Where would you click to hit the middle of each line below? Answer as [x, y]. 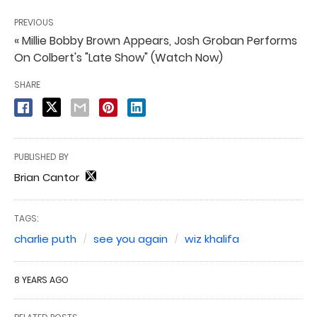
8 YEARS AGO [41, 280]
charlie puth [45, 239]
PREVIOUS [34, 22]
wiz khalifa [212, 239]
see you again [131, 239]
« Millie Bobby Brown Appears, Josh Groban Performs [156, 41]
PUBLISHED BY [41, 157]
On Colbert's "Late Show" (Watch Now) [119, 58]
